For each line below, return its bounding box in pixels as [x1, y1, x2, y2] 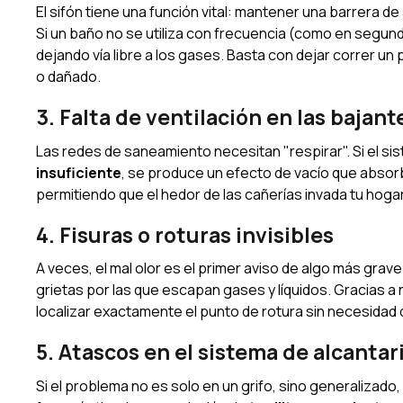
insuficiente [36, 162, 121, 183]
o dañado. [36, 66, 101, 86]
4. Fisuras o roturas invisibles [36, 219, 334, 249]
